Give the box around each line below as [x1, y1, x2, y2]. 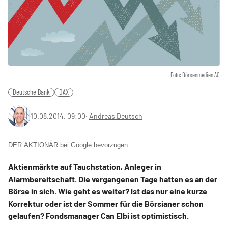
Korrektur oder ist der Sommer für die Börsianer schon [8, 198, 204, 208]
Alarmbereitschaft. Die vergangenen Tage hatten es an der [8, 174, 217, 184]
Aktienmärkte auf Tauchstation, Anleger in [8, 161, 161, 172]
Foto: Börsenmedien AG [170, 71, 220, 78]
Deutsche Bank [13, 87, 50, 96]
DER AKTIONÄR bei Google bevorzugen [8, 140, 128, 149]
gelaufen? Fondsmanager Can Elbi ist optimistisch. [8, 210, 189, 220]
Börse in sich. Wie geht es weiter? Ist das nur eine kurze [8, 186, 207, 196]
